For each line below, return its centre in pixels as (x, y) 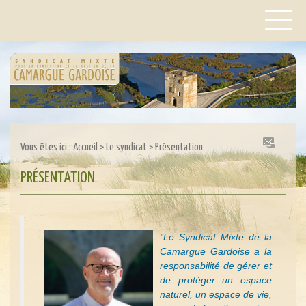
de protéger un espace (216, 280)
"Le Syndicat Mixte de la (216, 237)
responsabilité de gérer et (216, 265)
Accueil (85, 147)
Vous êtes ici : (47, 147)
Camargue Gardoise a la (216, 251)
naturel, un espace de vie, (216, 294)
